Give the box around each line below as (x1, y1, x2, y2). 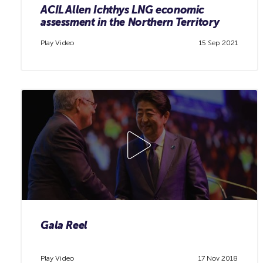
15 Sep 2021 (199, 39, 238, 48)
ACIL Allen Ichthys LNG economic (41, 3, 205, 16)
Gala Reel (41, 218, 87, 232)
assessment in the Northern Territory (41, 15, 220, 29)
